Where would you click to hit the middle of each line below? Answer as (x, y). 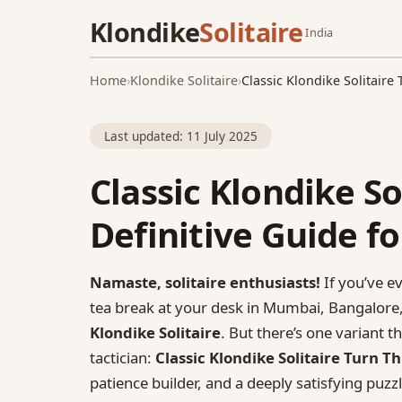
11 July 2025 (222, 135)
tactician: (122, 357)
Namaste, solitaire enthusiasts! (205, 282)
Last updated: (145, 135)
